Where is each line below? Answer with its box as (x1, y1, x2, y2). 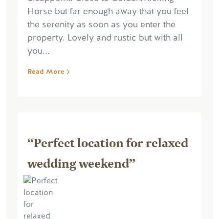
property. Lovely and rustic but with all (27, 31, 183, 44)
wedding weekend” (27, 153, 135, 171)
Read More (27, 66, 65, 76)
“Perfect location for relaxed (27, 133, 188, 151)
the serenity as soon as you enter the (27, 18, 175, 30)
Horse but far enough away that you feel (27, 5, 189, 17)
